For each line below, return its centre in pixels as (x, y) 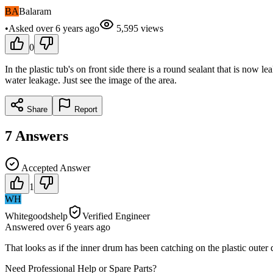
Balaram (35, 11)
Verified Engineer (116, 216)
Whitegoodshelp (36, 216)
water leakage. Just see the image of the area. (91, 80)
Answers (42, 136)
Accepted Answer (55, 168)
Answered (26, 227)
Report (85, 109)
